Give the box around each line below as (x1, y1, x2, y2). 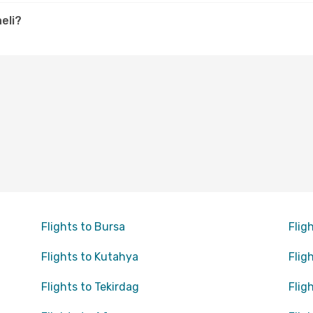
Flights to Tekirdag (41, 280, 139, 293)
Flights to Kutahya (41, 250, 138, 263)
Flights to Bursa (41, 220, 125, 233)
